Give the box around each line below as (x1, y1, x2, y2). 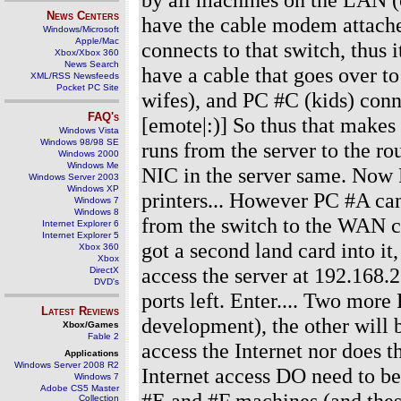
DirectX (90, 265, 119, 275)
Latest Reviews (41, 304, 119, 318)
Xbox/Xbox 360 (55, 47, 119, 57)
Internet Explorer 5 (42, 230, 119, 240)
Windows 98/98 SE (40, 137, 119, 147)
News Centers (47, 9, 119, 22)
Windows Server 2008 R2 (14, 360, 119, 370)
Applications (64, 348, 119, 358)
